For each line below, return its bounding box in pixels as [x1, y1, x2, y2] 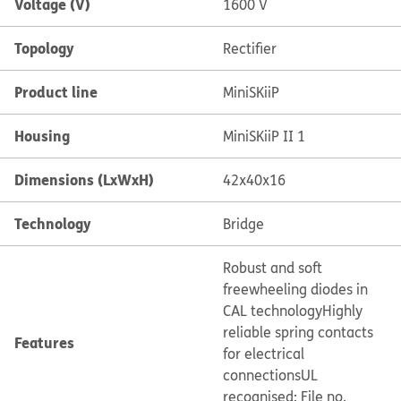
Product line [14, 81, 98, 102]
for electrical [222, 344, 304, 363]
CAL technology [222, 301, 322, 320]
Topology [14, 38, 74, 58]
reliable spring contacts [222, 322, 373, 342]
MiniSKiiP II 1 [222, 126, 305, 146]
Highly [321, 301, 363, 320]
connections [222, 365, 301, 385]
